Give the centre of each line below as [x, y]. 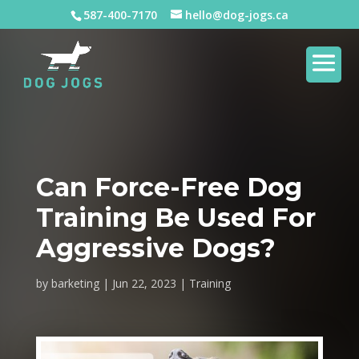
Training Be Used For [175, 218]
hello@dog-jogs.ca [236, 14]
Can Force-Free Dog [169, 187]
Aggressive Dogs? [155, 248]
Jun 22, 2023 [144, 283]
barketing [75, 283]
